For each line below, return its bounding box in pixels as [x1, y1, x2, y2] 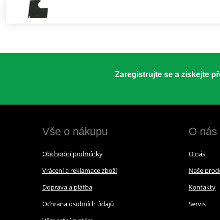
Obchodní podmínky [42, 149, 103, 158]
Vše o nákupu [42, 125, 108, 137]
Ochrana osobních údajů [42, 199, 114, 208]
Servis [188, 199, 206, 208]
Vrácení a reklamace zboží [42, 165, 117, 175]
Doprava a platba [42, 182, 92, 192]
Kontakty [188, 182, 216, 192]
